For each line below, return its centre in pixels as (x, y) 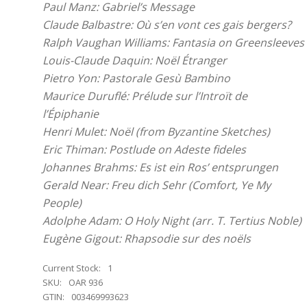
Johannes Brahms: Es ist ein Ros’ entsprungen (160, 167)
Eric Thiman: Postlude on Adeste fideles (144, 149)
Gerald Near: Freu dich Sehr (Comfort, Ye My (157, 185)
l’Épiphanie (71, 114)
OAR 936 (86, 282)
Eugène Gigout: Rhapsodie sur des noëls (147, 238)
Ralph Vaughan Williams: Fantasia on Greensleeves (173, 42)
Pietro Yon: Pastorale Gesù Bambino (136, 78)
